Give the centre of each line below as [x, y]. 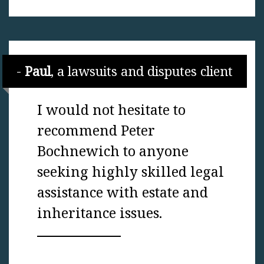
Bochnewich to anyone [113, 151]
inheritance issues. [100, 213]
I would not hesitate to [111, 110]
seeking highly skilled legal [131, 172]
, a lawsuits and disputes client [142, 71]
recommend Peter [96, 131]
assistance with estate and [123, 192]
